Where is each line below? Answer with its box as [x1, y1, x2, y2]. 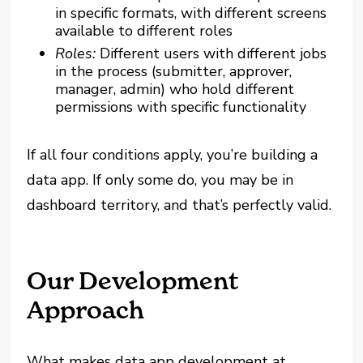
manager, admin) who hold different [55, 79, 295, 100]
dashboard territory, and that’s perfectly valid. [27, 195, 332, 216]
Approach [27, 295, 145, 326]
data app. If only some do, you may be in [27, 170, 294, 190]
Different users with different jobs [100, 44, 327, 64]
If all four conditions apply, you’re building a [27, 145, 318, 165]
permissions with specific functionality [55, 97, 307, 117]
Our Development [27, 266, 239, 297]
